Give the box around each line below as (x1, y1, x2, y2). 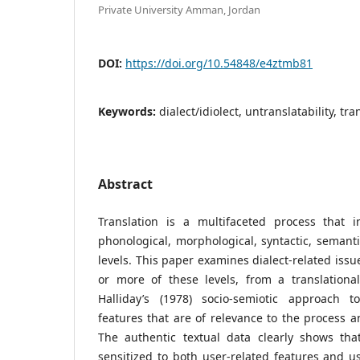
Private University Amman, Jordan (98, 2, 260, 17)
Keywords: (98, 103, 159, 119)
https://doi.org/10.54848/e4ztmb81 (125, 55, 313, 71)
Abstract (98, 174, 153, 193)
